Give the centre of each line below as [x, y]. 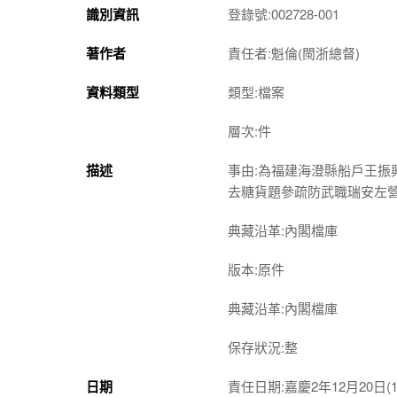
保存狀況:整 [263, 346]
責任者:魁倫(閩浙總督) [294, 52]
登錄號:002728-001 [284, 13]
